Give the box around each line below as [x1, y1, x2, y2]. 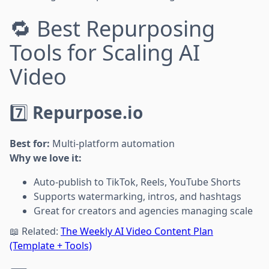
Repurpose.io [32, 100, 143, 124]
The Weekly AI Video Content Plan [61, 224, 213, 238]
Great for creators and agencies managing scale [34, 204, 253, 217]
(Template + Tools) [10, 238, 92, 252]
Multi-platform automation [50, 136, 175, 150]
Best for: [10, 136, 50, 150]
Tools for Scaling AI [10, 37, 200, 67]
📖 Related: [10, 224, 61, 238]
